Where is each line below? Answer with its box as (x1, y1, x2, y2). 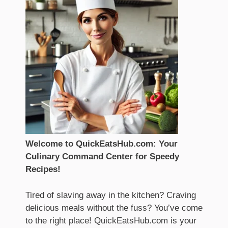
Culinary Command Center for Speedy (25, 152, 179, 161)
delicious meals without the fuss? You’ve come (25, 203, 203, 213)
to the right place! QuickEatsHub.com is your (25, 215, 196, 225)
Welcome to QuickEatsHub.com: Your (25, 139, 178, 149)
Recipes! (25, 164, 61, 174)
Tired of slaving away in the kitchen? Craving (25, 190, 196, 200)
